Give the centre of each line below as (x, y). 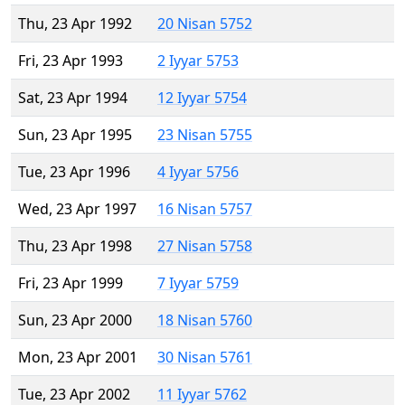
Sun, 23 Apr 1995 (75, 135)
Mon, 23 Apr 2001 (78, 358)
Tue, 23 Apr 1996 (74, 172)
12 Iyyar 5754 (202, 98)
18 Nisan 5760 (205, 320)
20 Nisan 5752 (205, 24)
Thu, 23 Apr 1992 (75, 24)
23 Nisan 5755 (205, 135)
